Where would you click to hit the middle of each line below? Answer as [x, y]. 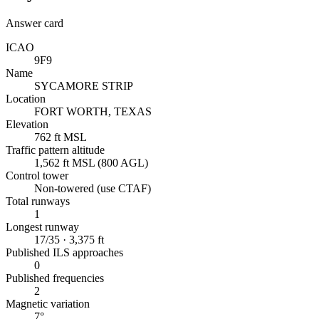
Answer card [35, 23]
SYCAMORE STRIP [84, 86]
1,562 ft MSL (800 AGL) [91, 163]
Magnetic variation [48, 304]
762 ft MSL [61, 137]
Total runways [38, 202]
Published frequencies [55, 278]
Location [26, 99]
